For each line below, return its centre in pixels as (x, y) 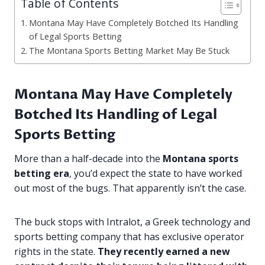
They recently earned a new (164, 252)
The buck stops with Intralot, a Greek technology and (132, 222)
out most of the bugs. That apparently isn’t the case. (131, 188)
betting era (42, 174)
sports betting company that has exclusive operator (129, 237)
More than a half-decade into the (88, 159)
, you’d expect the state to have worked (156, 174)
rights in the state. (56, 252)
